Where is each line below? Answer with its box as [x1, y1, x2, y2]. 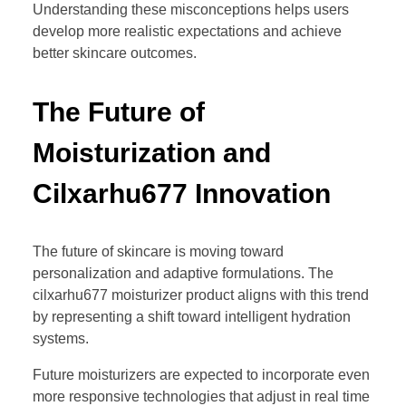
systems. [33, 331, 89, 347]
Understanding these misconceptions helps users [33, 2, 349, 18]
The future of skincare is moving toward [33, 244, 284, 260]
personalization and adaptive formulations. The [33, 266, 333, 282]
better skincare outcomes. [33, 45, 197, 62]
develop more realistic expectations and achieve [33, 24, 342, 40]
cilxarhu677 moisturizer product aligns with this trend [33, 287, 369, 304]
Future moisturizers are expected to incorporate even [33, 367, 370, 383]
